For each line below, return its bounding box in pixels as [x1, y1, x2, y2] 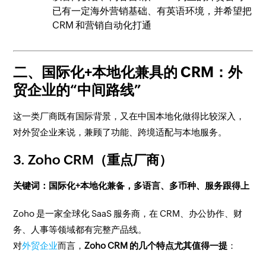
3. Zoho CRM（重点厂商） [13, 153, 173, 167]
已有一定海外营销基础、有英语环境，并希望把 [52, 5, 252, 17]
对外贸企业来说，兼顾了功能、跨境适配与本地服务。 [13, 127, 227, 137]
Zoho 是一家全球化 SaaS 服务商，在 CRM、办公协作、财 [13, 208, 243, 218]
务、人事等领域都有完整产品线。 [13, 224, 147, 235]
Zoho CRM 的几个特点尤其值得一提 [84, 240, 228, 251]
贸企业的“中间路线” [13, 82, 142, 98]
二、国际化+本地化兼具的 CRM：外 [13, 64, 243, 80]
